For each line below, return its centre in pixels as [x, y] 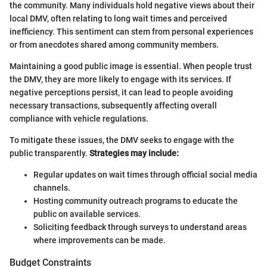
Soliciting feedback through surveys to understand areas [140, 227]
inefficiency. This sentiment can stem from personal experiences [131, 32]
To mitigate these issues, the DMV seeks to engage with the [122, 140]
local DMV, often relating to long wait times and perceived [118, 19]
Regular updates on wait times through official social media [145, 175]
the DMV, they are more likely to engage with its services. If [120, 80]
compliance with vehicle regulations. [79, 119]
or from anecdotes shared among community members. [114, 45]
